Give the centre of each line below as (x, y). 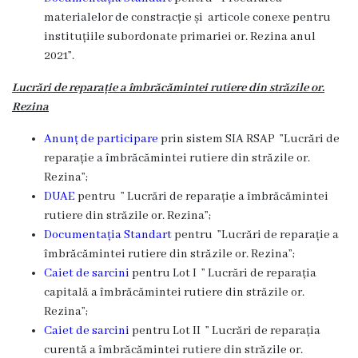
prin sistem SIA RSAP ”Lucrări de (250, 139)
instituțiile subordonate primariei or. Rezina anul (180, 37)
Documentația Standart (108, 235)
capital (63, 292)
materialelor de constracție (118, 18)
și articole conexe (242, 18)
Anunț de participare (102, 139)
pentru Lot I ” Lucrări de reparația (224, 273)
